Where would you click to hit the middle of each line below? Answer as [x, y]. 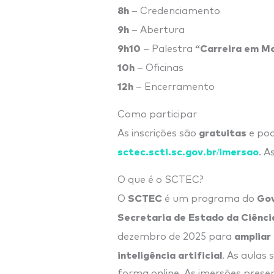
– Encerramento [174, 87]
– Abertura [157, 30]
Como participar [157, 114]
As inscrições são [158, 133]
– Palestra [168, 49]
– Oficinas [159, 68]
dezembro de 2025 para [176, 236]
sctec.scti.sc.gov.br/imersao [188, 151]
